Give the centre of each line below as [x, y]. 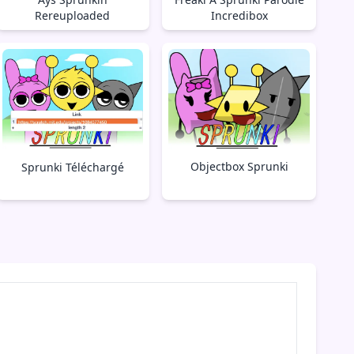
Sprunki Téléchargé [72, 168]
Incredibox [239, 15]
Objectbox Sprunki [239, 166]
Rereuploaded [73, 15]
